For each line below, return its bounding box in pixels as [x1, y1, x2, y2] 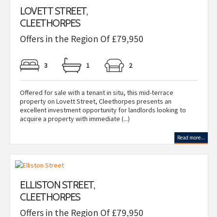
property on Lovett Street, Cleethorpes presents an [20, 97, 171, 106]
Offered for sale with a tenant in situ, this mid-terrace [20, 88, 173, 97]
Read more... [177, 134, 205, 141]
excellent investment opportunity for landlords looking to [20, 106, 186, 114]
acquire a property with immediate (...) [20, 114, 130, 123]
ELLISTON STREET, [20, 179, 94, 191]
